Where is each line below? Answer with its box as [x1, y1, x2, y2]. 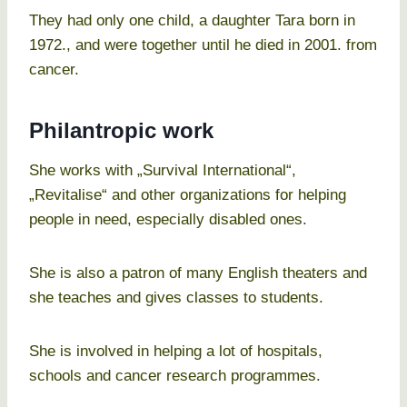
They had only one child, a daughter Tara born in [29, 12, 355, 30]
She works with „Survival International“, [29, 162, 296, 180]
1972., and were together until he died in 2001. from [29, 36, 377, 55]
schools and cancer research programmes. [29, 367, 321, 385]
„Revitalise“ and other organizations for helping [29, 186, 346, 204]
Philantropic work [29, 118, 213, 144]
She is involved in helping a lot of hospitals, [29, 342, 323, 361]
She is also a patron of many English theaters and [29, 264, 367, 283]
